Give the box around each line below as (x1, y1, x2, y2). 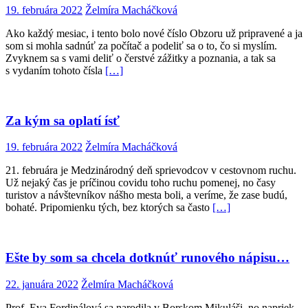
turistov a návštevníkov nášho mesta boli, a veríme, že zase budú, (5, 189, 287, 201)
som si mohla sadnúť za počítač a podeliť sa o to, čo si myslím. (5, 39, 277, 52)
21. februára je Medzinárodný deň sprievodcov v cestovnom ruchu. (5, 164, 296, 177)
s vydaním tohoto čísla (5, 64, 105, 76)
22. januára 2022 (5, 278, 78, 290)
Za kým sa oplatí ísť (5, 113, 120, 128)
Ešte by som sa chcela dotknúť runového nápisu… (5, 250, 289, 265)
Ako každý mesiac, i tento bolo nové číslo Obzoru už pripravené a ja (5, 27, 302, 39)
